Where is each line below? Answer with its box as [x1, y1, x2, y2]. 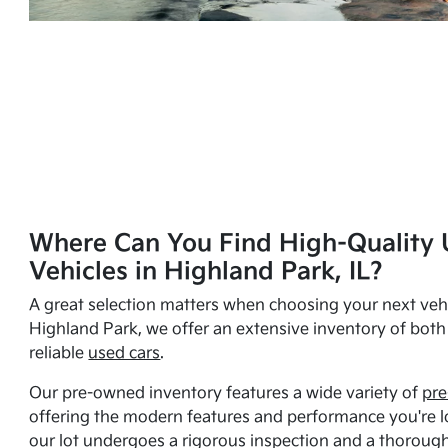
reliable [29, 344, 89, 363]
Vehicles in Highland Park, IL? [29, 257, 384, 286]
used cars [88, 344, 161, 363]
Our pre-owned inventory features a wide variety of [29, 384, 423, 403]
